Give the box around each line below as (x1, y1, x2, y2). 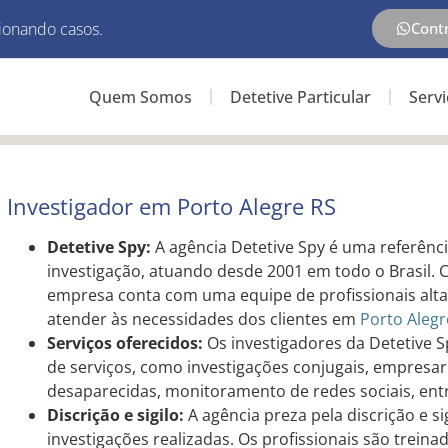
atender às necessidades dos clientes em (46, 308, 360, 330)
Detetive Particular (229, 86, 371, 108)
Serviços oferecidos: (46, 332, 203, 354)
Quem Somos (88, 86, 192, 108)
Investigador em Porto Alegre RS (6, 191, 336, 221)
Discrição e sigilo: (46, 404, 184, 426)
